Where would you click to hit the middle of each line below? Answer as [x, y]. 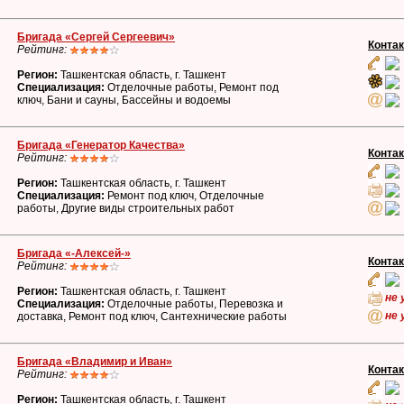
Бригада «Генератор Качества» [101, 145]
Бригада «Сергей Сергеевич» [96, 37]
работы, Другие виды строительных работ [126, 208]
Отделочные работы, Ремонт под [192, 87]
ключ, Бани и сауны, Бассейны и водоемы [124, 100]
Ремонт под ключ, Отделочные [184, 196]
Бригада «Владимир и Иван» [95, 362]
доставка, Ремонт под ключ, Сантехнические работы [152, 317]
